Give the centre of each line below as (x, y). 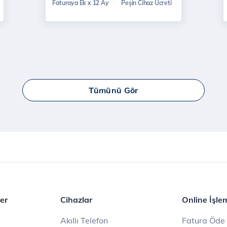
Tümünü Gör (113, 90)
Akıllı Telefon (84, 221)
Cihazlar (76, 200)
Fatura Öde (203, 221)
